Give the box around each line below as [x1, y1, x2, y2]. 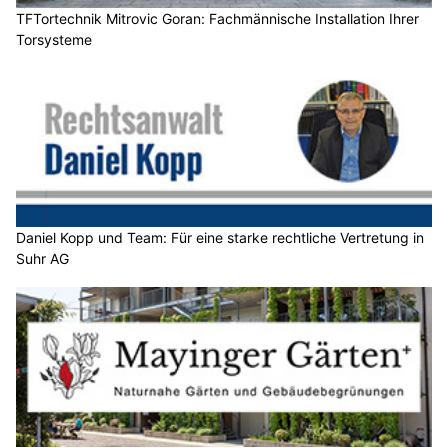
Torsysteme [16, 30, 92, 48]
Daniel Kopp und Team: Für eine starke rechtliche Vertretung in [16, 229, 424, 247]
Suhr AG [16, 250, 69, 268]
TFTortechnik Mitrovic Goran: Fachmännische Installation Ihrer [16, 9, 419, 27]
